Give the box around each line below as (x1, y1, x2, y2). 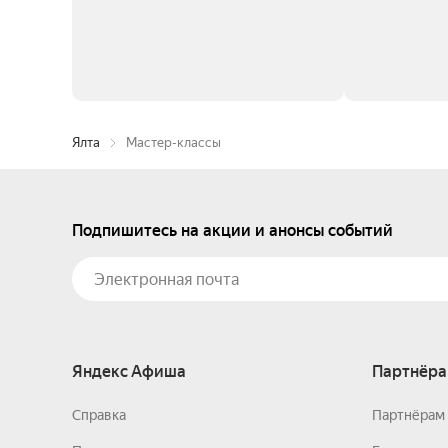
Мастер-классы (126, 135, 221, 150)
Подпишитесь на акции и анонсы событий (72, 221, 393, 240)
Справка (72, 407, 126, 423)
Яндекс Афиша (72, 362, 186, 381)
